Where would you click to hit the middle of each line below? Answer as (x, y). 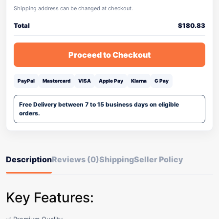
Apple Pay (111, 81)
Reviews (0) (76, 159)
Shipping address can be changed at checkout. (73, 8)
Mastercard (56, 81)
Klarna (139, 81)
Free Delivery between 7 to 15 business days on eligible (99, 104)
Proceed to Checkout (109, 55)
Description (29, 159)
